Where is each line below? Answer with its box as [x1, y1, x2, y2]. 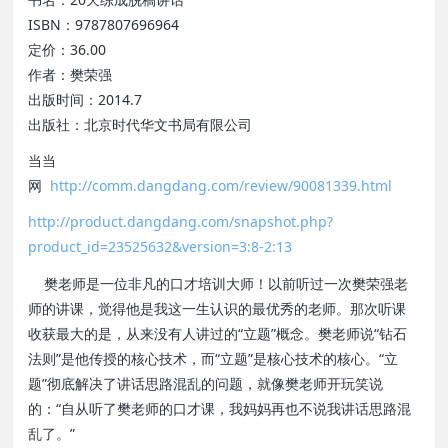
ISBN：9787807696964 [28, 14, 180, 34]
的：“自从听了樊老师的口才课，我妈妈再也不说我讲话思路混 [28, 398, 412, 418]
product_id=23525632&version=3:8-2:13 [28, 237, 293, 257]
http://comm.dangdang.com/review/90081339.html [50, 176, 393, 196]
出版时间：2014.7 [28, 89, 143, 109]
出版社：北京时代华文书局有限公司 [28, 114, 253, 134]
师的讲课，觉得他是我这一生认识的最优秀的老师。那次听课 [28, 298, 407, 318]
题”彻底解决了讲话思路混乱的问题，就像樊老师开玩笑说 [28, 373, 384, 393]
